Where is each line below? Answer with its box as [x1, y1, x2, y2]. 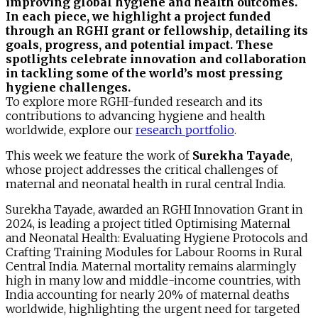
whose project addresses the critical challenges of [6, 162, 278, 177]
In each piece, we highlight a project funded [6, 9, 270, 23]
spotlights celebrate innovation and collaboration [6, 51, 307, 66]
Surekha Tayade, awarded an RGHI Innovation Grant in [6, 202, 303, 216]
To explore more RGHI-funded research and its [6, 94, 263, 109]
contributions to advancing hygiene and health [6, 108, 265, 123]
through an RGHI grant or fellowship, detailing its [6, 23, 308, 38]
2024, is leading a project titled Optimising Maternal [6, 216, 290, 231]
